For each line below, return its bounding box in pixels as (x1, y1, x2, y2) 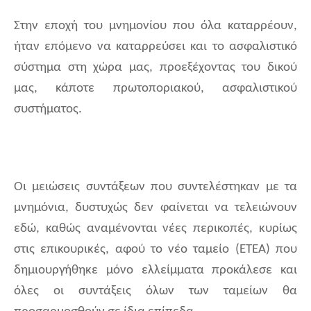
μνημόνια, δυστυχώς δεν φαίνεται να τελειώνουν (14, 201, 297, 215)
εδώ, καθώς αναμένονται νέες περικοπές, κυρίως (14, 222, 297, 236)
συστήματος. (14, 103, 82, 117)
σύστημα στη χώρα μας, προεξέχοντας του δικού (14, 61, 297, 75)
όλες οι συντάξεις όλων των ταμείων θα (14, 285, 297, 299)
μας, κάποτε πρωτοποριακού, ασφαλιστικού (14, 82, 297, 96)
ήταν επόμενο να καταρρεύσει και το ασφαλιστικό (14, 40, 297, 54)
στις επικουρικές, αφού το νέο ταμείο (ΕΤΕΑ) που (14, 243, 297, 257)
